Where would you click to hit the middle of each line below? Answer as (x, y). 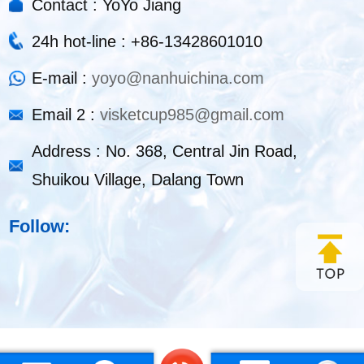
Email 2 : (66, 114)
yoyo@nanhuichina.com (178, 78)
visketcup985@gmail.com (193, 114)
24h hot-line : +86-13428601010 (147, 41)
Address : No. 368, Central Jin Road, (165, 151)
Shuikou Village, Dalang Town (138, 179)
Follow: (42, 227)
